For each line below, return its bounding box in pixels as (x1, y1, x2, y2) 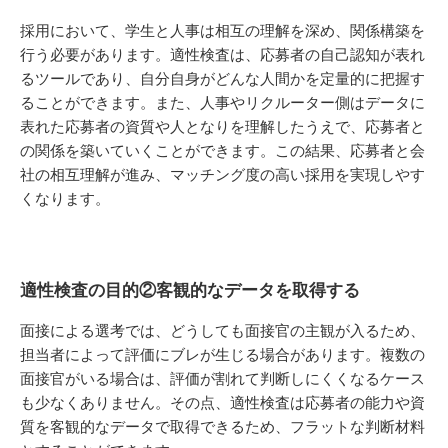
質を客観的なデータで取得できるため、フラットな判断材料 (20, 418, 425, 436)
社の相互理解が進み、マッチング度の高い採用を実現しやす (20, 166, 425, 184)
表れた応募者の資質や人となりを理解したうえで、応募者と (20, 118, 425, 136)
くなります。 (20, 190, 110, 208)
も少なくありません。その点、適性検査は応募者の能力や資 (20, 394, 425, 412)
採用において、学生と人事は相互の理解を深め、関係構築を (20, 22, 425, 40)
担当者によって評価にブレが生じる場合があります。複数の (20, 346, 425, 364)
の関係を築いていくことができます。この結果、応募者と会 (20, 142, 425, 160)
